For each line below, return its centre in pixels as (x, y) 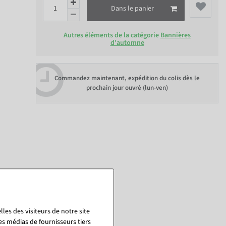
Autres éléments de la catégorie (112, 36)
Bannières (176, 36)
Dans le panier (132, 8)
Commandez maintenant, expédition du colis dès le (127, 78)
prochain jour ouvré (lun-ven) (127, 88)
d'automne (127, 43)
